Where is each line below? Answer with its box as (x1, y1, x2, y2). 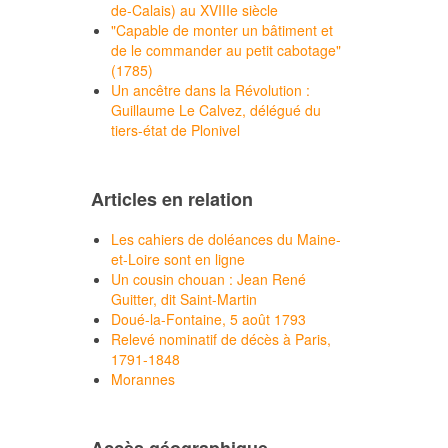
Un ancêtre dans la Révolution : (111, 80, 310, 100)
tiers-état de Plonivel (111, 120, 240, 140)
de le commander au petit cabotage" (111, 40, 341, 60)
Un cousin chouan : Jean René (111, 269, 306, 289)
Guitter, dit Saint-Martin (111, 289, 257, 309)
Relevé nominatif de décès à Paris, (111, 329, 331, 349)
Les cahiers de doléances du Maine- (111, 229, 341, 249)
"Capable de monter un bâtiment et (111, 20, 333, 40)
